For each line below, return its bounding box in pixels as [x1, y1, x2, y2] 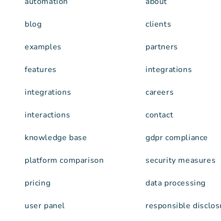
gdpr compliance [146, 132, 208, 143]
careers [146, 86, 174, 98]
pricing [25, 177, 51, 188]
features [25, 64, 57, 75]
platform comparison [25, 154, 104, 166]
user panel [25, 200, 65, 211]
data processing [146, 177, 206, 188]
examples [25, 41, 62, 52]
